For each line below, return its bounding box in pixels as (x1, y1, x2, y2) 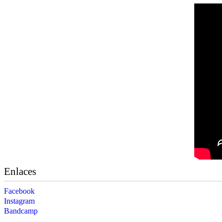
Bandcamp (4, 206, 38, 215)
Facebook (4, 186, 35, 195)
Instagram (4, 196, 35, 205)
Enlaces (4, 165, 36, 177)
